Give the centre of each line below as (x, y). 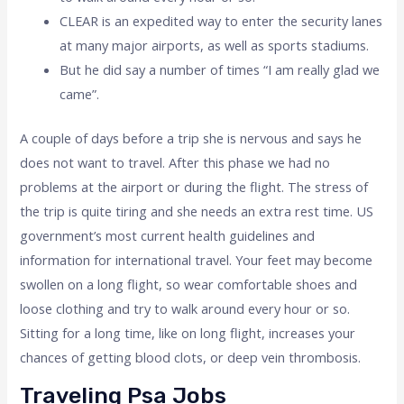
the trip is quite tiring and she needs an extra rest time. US (197, 211)
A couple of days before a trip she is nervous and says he (191, 138)
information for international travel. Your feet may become (197, 260)
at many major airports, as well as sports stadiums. (215, 46)
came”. (80, 94)
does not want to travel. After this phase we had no (175, 163)
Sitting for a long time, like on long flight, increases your (188, 333)
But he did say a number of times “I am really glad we (220, 70)
